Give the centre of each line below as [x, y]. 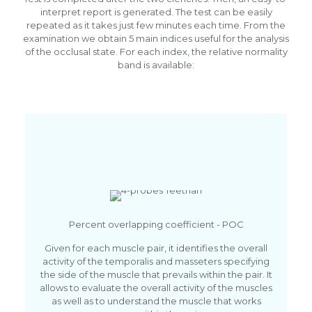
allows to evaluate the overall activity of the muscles [156, 287]
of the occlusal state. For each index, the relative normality [156, 51]
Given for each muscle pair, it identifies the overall [156, 248]
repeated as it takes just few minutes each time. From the [156, 25]
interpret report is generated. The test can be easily [156, 11]
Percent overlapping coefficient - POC [156, 224]
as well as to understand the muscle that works [156, 301]
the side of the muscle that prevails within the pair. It [156, 274]
